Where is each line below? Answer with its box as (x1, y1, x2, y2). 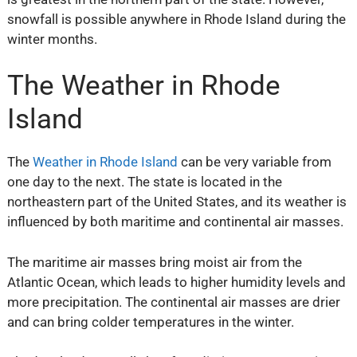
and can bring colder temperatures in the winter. (6, 313, 294, 330)
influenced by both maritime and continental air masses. (6, 214, 343, 230)
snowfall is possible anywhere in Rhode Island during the (6, 10, 346, 27)
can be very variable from (177, 154, 331, 171)
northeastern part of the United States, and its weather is (6, 194, 347, 210)
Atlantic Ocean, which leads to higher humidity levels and (6, 273, 346, 290)
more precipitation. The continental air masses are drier (6, 293, 340, 310)
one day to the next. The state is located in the (6, 174, 282, 190)
